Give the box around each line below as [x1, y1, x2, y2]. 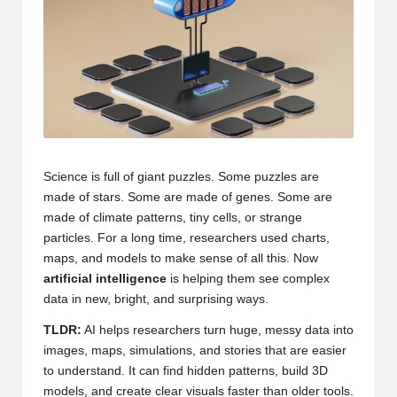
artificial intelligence [43, 272, 167, 286]
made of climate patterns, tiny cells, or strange [43, 211, 302, 225]
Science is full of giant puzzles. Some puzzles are [43, 170, 319, 184]
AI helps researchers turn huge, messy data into [82, 323, 354, 338]
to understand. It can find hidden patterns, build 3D [43, 364, 328, 378]
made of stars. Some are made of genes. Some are [43, 191, 332, 205]
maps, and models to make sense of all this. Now [43, 252, 318, 266]
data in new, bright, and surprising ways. [43, 292, 269, 307]
